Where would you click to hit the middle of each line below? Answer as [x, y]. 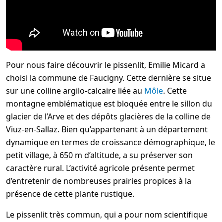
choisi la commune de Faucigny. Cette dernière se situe [109, 78]
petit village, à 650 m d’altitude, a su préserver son [99, 155]
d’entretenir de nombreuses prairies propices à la [99, 181]
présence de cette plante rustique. [70, 194]
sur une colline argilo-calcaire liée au [75, 90]
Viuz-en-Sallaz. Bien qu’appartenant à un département [107, 129]
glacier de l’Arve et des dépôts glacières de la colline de [108, 116]
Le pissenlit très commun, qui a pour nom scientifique [107, 214]
